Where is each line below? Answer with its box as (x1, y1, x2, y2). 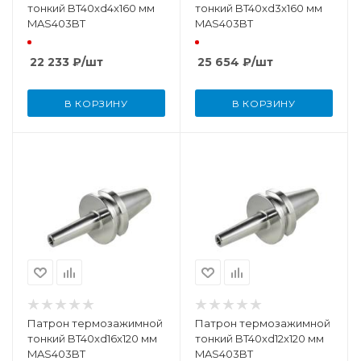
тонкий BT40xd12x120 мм (195, 332, 324, 345)
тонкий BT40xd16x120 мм (27, 332, 157, 345)
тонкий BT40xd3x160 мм (195, 2, 322, 15)
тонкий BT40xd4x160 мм (27, 2, 155, 15)
